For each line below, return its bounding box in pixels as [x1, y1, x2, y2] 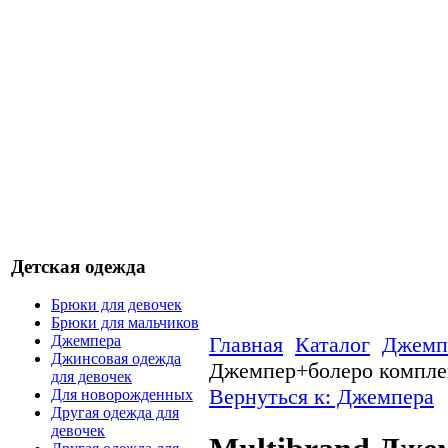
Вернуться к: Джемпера [209, 384, 434, 409]
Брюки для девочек [51, 296, 182, 314]
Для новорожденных [51, 386, 193, 404]
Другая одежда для [51, 404, 179, 422]
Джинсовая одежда [51, 350, 181, 368]
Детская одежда [11, 255, 146, 277]
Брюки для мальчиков [51, 314, 199, 332]
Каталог [295, 332, 370, 357]
